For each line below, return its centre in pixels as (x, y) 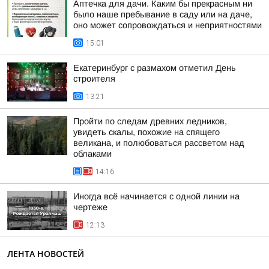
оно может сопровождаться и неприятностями (168, 25)
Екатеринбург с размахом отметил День (155, 68)
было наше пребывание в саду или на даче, (163, 14)
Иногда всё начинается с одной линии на (156, 196)
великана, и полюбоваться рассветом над (159, 143)
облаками (92, 154)
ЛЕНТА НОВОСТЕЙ (46, 254)
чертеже (90, 207)
